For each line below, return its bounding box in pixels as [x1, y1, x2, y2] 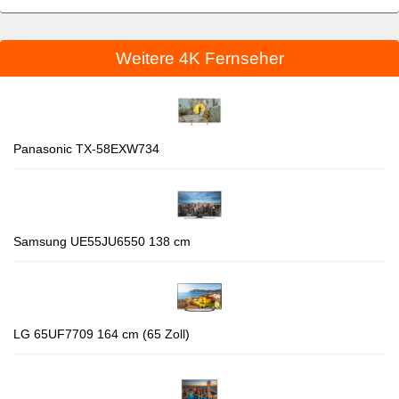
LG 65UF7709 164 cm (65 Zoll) [13, 326, 190, 341]
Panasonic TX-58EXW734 [13, 141, 159, 156]
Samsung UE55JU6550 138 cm [13, 233, 191, 248]
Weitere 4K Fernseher [115, 48, 284, 68]
